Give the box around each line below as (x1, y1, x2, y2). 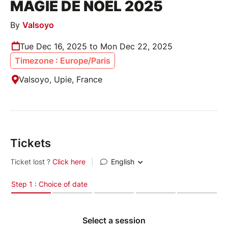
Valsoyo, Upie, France (19, 74, 102, 84)
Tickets (10, 136, 51, 150)
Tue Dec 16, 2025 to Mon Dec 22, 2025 (20, 41, 173, 51)
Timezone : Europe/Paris (15, 55, 110, 66)
